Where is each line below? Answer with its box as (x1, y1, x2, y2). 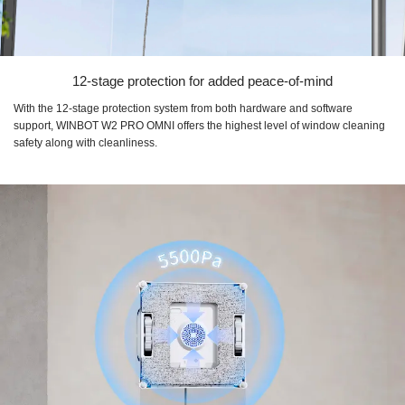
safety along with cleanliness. (14, 137, 157, 150)
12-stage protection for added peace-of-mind (72, 73, 333, 89)
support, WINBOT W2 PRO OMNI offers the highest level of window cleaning (14, 119, 385, 133)
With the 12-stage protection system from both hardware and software (14, 102, 353, 116)
